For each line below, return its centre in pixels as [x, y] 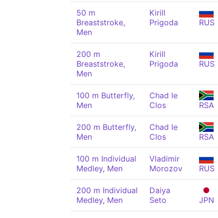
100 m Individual [106, 159]
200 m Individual [107, 190]
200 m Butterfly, [106, 127]
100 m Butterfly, [106, 95]
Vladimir [164, 159]
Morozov [166, 168]
